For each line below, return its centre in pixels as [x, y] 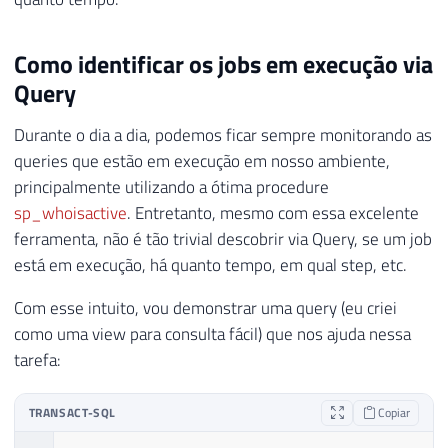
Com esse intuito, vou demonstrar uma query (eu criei [205, 308]
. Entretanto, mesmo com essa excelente [273, 213]
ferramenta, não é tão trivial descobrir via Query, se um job [223, 239]
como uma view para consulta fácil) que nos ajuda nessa [212, 334]
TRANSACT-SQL [72, 413]
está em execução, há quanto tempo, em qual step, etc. [210, 265]
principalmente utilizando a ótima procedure [171, 187]
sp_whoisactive [70, 213]
